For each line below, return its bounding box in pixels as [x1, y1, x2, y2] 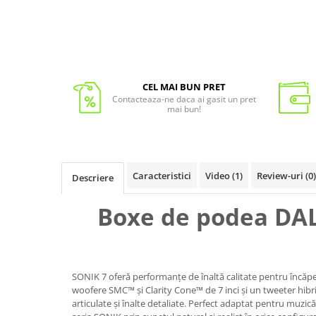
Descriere [72, 171, 114, 184]
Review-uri [257, 169, 305, 182]
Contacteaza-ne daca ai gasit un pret [111, 92, 256, 105]
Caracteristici [133, 169, 191, 182]
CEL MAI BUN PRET [142, 80, 226, 93]
